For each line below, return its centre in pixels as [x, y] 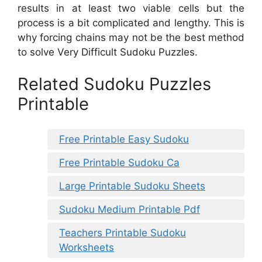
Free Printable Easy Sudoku [124, 139]
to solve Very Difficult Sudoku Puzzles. [108, 52]
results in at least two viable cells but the [131, 8]
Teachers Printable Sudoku [123, 232]
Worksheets [87, 247]
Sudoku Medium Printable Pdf [130, 209]
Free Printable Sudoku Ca [119, 162]
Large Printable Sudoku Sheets [132, 186]
